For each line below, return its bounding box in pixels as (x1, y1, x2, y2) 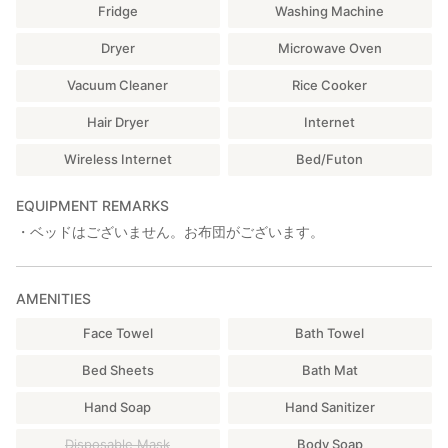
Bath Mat (301, 361, 358, 378)
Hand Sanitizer (284, 398, 375, 415)
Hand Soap (84, 398, 151, 415)
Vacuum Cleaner (67, 77, 168, 94)
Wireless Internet (63, 151, 172, 168)
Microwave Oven (277, 40, 382, 57)
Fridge (97, 3, 138, 20)
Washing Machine (275, 3, 385, 20)
